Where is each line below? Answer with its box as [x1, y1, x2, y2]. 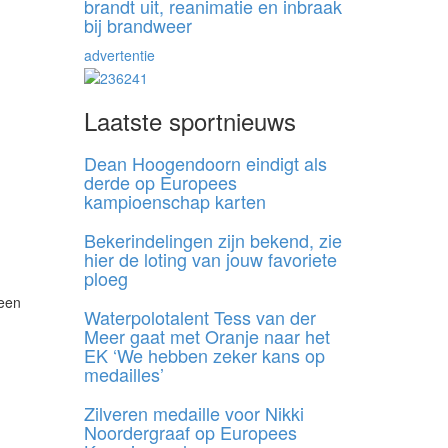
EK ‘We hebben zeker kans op [83, 341, 325, 368]
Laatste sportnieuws [83, 102, 296, 138]
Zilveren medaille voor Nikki [83, 399, 304, 426]
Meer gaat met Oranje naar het [83, 322, 330, 349]
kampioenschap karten [83, 187, 266, 214]
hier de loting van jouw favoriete [83, 245, 337, 272]
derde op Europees [83, 168, 237, 195]
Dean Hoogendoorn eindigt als [83, 149, 327, 176]
